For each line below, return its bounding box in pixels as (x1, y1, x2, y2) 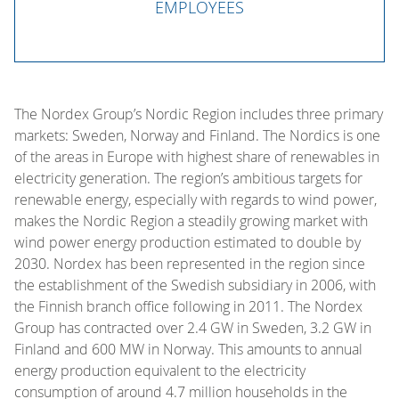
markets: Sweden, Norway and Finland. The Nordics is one (14, 125, 380, 145)
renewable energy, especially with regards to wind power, (14, 189, 377, 209)
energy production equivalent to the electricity (14, 360, 305, 380)
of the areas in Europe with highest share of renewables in (14, 146, 379, 167)
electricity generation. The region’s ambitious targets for (14, 167, 362, 188)
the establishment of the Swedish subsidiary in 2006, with (14, 274, 376, 295)
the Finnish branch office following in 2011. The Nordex (14, 296, 362, 316)
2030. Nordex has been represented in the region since (14, 253, 365, 273)
